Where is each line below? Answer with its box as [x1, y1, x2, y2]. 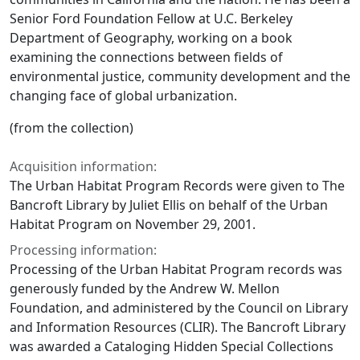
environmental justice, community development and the [10, 67, 350, 85]
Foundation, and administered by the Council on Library [10, 298, 348, 317]
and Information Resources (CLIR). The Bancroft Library [10, 317, 346, 336]
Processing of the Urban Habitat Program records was [10, 260, 342, 278]
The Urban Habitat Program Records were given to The [10, 176, 345, 194]
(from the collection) [10, 118, 133, 137]
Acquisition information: [10, 157, 157, 175]
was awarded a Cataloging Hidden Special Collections [10, 337, 333, 355]
